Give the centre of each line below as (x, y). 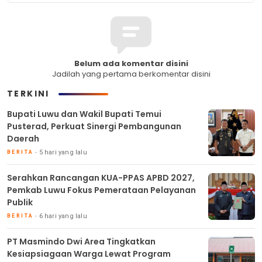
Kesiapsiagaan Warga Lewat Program (89, 254)
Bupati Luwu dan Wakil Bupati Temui (84, 114)
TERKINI (28, 94)
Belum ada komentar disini (131, 63)
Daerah (23, 139)
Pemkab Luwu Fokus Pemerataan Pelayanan (101, 190)
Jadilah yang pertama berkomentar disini (131, 74)
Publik (20, 202)
